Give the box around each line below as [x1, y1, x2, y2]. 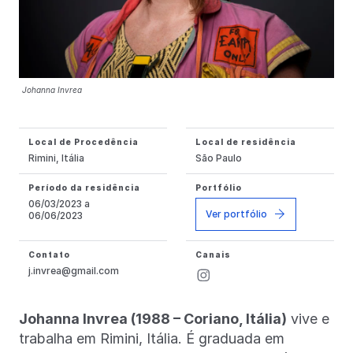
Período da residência [28, 182, 140, 192]
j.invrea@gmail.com [28, 264, 119, 277]
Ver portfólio [206, 207, 267, 220]
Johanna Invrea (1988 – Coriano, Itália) [19, 310, 287, 327]
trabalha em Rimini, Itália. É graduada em [19, 329, 284, 347]
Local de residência [195, 136, 296, 147]
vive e [287, 310, 329, 327]
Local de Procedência [28, 136, 139, 147]
